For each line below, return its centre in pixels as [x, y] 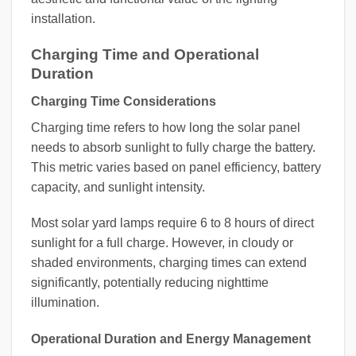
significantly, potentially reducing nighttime [150, 283]
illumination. [65, 303]
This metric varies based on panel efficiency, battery [176, 167]
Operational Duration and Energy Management [171, 339]
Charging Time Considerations [124, 101]
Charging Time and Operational [145, 54]
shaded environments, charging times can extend [169, 263]
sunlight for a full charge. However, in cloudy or [162, 243]
